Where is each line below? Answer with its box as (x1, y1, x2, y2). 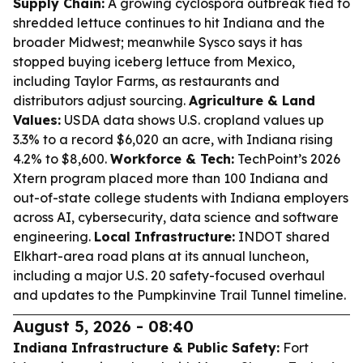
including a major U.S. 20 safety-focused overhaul (13, 267, 325, 284)
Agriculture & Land (189, 92, 315, 109)
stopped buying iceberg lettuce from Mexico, (13, 53, 295, 70)
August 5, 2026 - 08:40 (13, 316, 194, 336)
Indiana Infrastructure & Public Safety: (13, 340, 280, 356)
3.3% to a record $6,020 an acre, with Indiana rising (13, 131, 333, 147)
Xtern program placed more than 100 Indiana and (13, 170, 328, 186)
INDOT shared (235, 228, 330, 245)
